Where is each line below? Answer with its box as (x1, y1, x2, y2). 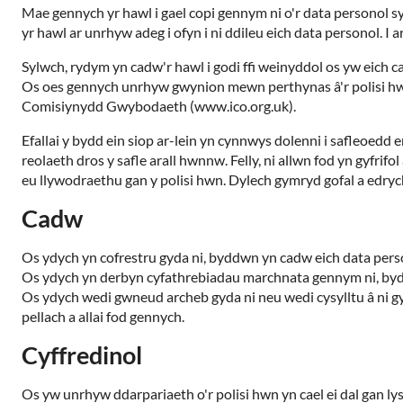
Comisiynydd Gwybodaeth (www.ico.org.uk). (22, 97, 296, 114)
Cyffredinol (22, 340, 142, 370)
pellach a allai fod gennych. (22, 308, 184, 325)
